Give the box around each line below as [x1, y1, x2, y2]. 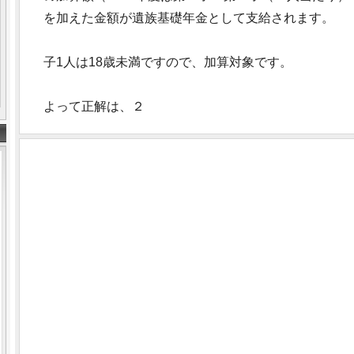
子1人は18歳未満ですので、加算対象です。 [43, 55, 292, 69]
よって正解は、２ [43, 100, 145, 113]
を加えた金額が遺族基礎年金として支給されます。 [43, 11, 334, 24]
